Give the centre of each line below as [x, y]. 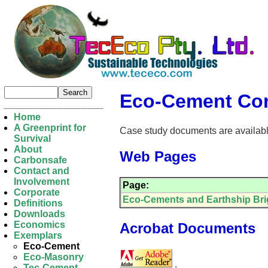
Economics [39, 225]
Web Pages [158, 156]
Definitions [38, 203]
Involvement [42, 182]
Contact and [42, 171]
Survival [32, 138]
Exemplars [38, 235]
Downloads [39, 214]
